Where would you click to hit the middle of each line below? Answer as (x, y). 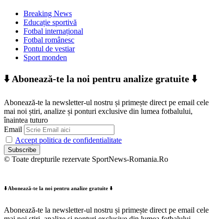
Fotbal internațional (53, 31)
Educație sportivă (50, 22)
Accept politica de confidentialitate (68, 140)
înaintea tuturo (26, 120)
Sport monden (45, 58)
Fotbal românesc (49, 40)
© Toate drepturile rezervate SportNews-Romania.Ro (86, 159)
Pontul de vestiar (49, 49)
